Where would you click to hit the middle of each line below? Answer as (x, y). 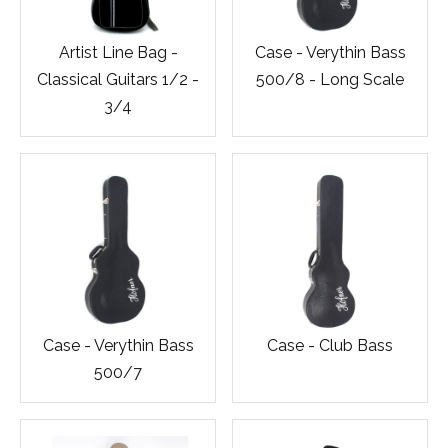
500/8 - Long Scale (330, 80)
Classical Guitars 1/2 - (118, 80)
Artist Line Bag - (118, 53)
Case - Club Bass (330, 346)
